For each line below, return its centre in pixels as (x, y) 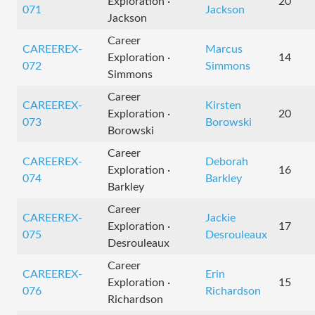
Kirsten (223, 105)
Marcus (224, 49)
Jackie (220, 218)
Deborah (227, 162)
